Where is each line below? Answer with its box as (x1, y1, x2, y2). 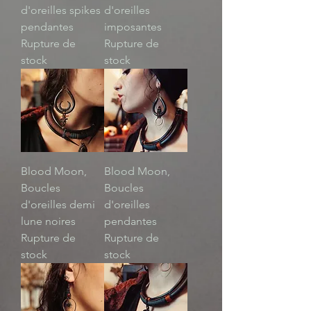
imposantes (104, 20, 162, 34)
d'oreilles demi (21, 198, 95, 212)
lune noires (21, 215, 76, 228)
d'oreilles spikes (21, 3, 101, 17)
